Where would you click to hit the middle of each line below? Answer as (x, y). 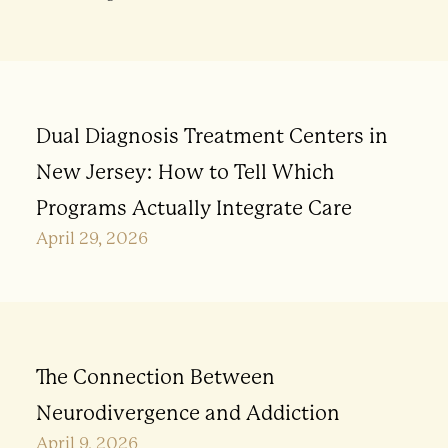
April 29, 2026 (91, 238)
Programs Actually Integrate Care (193, 207)
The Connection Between (155, 376)
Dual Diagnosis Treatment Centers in (211, 135)
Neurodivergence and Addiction (187, 412)
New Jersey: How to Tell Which (184, 171)
